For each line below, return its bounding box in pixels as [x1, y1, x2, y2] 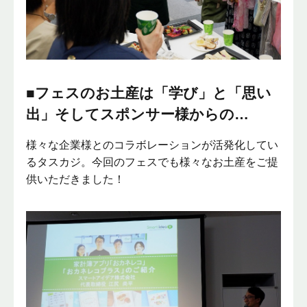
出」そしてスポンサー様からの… [26, 106, 249, 123]
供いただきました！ [26, 173, 125, 186]
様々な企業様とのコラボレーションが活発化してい [26, 139, 279, 151]
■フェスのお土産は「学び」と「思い [26, 85, 272, 101]
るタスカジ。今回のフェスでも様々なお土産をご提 [26, 156, 279, 169]
